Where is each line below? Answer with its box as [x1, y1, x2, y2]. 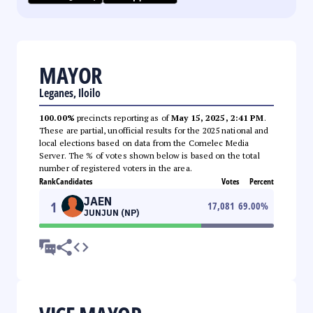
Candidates [56, 175, 92, 187]
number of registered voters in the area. [39, 162, 192, 173]
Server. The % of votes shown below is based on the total [39, 150, 260, 161]
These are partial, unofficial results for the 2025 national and [39, 124, 269, 136]
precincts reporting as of [74, 112, 172, 123]
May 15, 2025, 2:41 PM [171, 112, 264, 123]
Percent [249, 175, 274, 187]
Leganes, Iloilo [39, 85, 101, 101]
